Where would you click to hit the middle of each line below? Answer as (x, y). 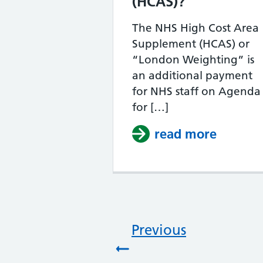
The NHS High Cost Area (195, 28)
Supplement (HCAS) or (191, 44)
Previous (159, 230)
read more (186, 134)
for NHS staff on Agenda (196, 91)
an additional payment (192, 75)
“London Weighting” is (193, 60)
